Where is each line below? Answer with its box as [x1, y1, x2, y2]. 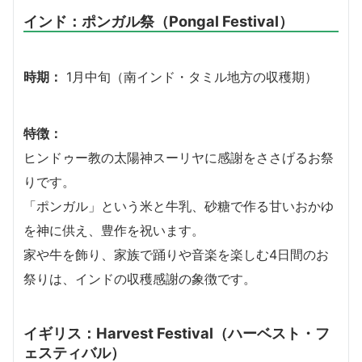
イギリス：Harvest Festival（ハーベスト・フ [23, 323, 330, 342]
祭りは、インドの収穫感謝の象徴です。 [23, 270, 256, 287]
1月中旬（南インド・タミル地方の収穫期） [62, 68, 318, 85]
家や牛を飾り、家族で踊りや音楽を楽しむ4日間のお [23, 246, 329, 263]
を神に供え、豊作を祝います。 [23, 221, 204, 238]
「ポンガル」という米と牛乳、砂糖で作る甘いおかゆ [23, 197, 334, 214]
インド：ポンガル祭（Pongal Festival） [23, 11, 293, 30]
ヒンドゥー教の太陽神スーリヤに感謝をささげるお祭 [23, 149, 334, 166]
